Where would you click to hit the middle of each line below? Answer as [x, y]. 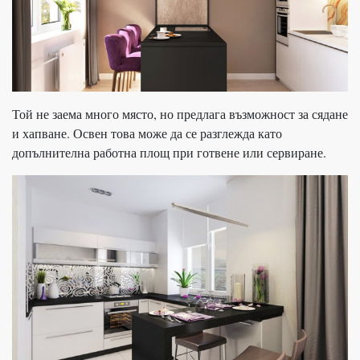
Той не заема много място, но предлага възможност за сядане [180, 114]
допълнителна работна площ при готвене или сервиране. [169, 153]
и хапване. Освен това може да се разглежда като [147, 133]
